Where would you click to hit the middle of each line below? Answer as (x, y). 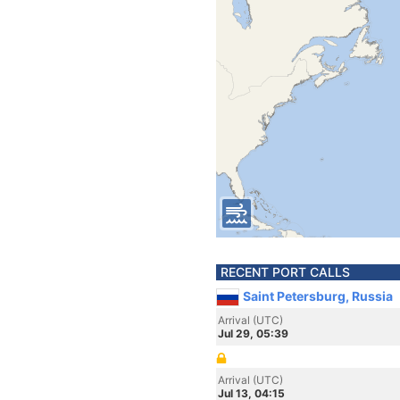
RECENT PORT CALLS (285, 272)
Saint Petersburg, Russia (318, 296)
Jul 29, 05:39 (253, 333)
